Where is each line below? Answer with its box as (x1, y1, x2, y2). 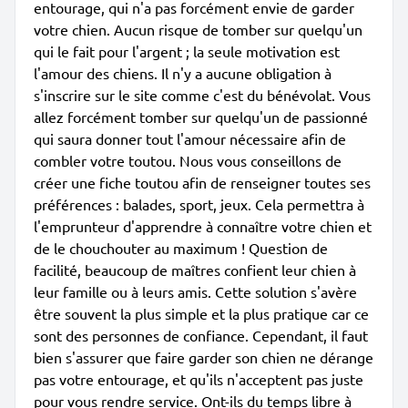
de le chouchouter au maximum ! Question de (34, 239, 328, 257)
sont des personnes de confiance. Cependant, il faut (34, 326, 368, 344)
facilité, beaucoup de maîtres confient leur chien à (34, 260, 356, 279)
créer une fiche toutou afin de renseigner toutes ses (34, 173, 371, 191)
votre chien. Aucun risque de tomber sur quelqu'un (34, 20, 362, 38)
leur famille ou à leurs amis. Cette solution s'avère (34, 282, 357, 301)
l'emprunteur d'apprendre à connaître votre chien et (34, 217, 372, 235)
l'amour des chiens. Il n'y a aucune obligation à (34, 64, 331, 82)
